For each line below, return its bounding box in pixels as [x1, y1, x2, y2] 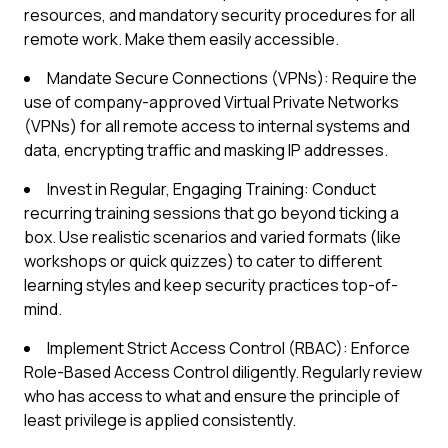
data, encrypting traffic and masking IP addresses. [24, 139, 388, 161]
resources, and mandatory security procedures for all [24, 4, 415, 26]
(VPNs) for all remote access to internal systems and [24, 115, 410, 137]
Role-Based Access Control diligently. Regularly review [24, 361, 422, 383]
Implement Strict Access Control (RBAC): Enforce [47, 337, 410, 359]
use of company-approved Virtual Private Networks [24, 91, 399, 113]
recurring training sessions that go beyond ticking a [24, 202, 399, 224]
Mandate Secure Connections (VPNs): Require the [47, 67, 417, 89]
